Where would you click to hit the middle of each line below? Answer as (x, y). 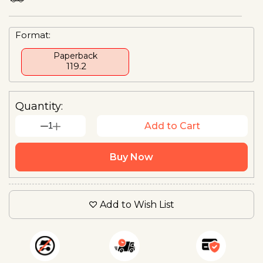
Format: (33, 35)
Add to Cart (172, 126)
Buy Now (131, 157)
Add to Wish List (137, 204)
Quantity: (39, 106)
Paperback (75, 55)
